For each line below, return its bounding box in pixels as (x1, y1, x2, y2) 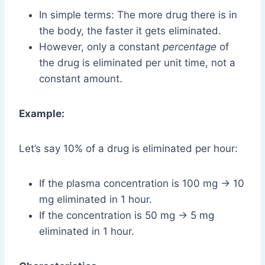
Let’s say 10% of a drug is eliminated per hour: (19, 142, 238, 154)
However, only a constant (39, 40, 163, 53)
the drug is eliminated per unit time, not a (39, 56, 235, 69)
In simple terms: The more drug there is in (39, 8, 237, 21)
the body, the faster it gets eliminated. (39, 24, 221, 37)
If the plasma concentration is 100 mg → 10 (39, 177, 244, 189)
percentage (163, 40, 216, 53)
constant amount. (39, 72, 122, 85)
